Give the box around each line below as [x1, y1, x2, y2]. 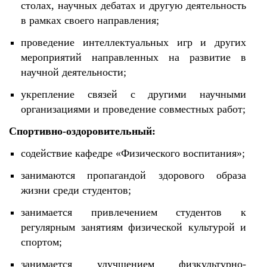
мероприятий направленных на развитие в [21, 51, 246, 63]
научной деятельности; [21, 66, 126, 78]
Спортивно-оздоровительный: [9, 125, 156, 137]
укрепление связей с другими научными [21, 88, 246, 100]
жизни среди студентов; [21, 184, 131, 196]
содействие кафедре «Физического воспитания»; [21, 147, 245, 159]
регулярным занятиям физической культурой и [21, 221, 246, 233]
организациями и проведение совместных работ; [21, 103, 246, 115]
